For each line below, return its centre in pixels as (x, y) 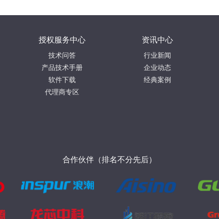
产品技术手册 (62, 67)
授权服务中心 (62, 40)
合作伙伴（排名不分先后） (109, 159)
